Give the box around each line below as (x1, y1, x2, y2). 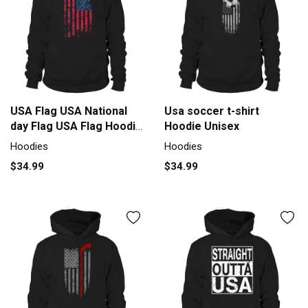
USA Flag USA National (10, 104, 127, 118)
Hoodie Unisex (164, 120, 239, 133)
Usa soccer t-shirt (164, 104, 259, 118)
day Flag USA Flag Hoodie (10, 120, 142, 133)
